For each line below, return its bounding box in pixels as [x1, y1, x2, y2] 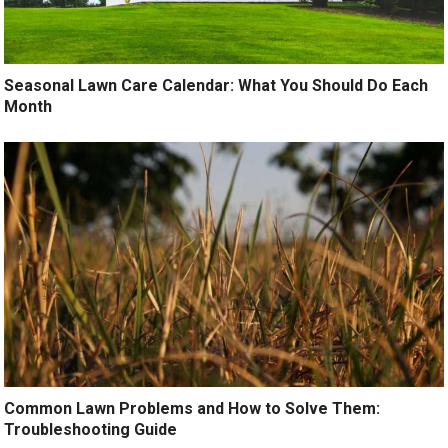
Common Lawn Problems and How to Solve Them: [4, 398, 381, 418]
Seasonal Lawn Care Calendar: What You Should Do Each [4, 75, 429, 95]
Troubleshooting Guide [4, 419, 178, 439]
